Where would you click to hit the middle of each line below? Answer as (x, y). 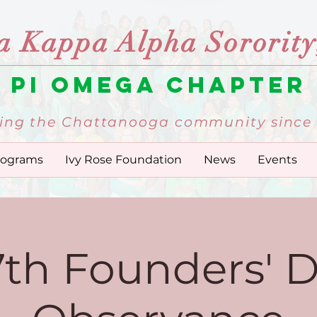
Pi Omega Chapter (158, 85)
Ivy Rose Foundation (123, 160)
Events (277, 160)
